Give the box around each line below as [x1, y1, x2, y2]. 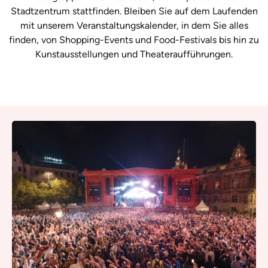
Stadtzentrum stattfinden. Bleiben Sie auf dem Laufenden [10, 5, 258, 17]
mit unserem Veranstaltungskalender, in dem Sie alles [20, 19, 248, 31]
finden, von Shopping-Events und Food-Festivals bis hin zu [9, 33, 259, 45]
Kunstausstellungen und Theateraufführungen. [35, 48, 233, 60]
